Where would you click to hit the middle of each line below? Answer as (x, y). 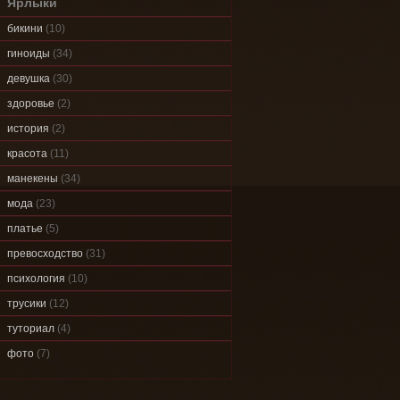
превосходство (45, 253)
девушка (29, 78)
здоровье (31, 103)
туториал (31, 328)
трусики (27, 303)
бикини (25, 28)
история (28, 128)
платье (25, 228)
